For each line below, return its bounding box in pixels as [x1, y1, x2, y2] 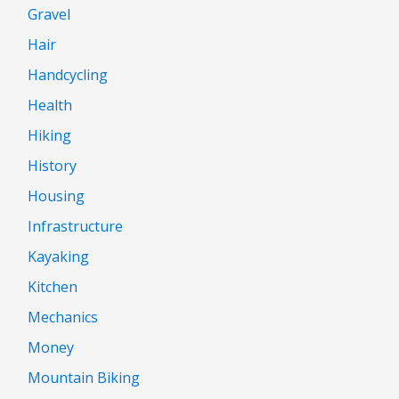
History [28, 155, 77, 175]
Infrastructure [28, 216, 123, 236]
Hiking [28, 125, 71, 145]
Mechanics [28, 306, 98, 327]
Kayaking [28, 246, 89, 266]
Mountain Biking [28, 367, 140, 387]
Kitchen [28, 276, 77, 297]
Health [28, 94, 72, 115]
